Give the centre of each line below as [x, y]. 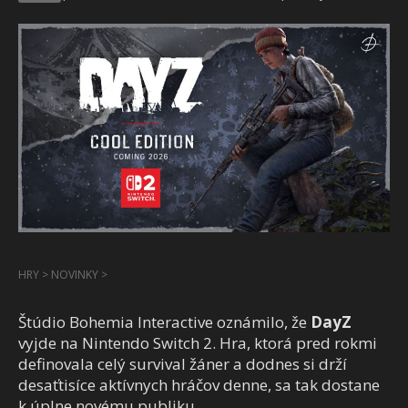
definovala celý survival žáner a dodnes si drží [183, 364]
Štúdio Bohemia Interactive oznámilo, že [164, 322]
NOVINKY [75, 275]
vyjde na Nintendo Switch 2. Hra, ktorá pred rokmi [198, 343]
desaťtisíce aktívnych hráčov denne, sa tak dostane [199, 385]
